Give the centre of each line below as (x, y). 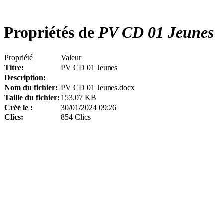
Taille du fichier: (32, 97)
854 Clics (76, 117)
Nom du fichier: (31, 87)
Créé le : (19, 107)
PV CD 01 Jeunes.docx (98, 87)
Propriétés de (49, 33)
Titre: (14, 67)
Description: (25, 77)
